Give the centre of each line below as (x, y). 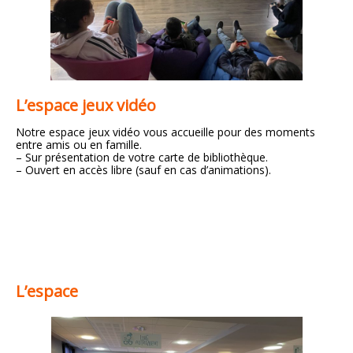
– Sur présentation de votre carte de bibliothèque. (142, 158)
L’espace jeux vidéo (86, 106)
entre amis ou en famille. (79, 145)
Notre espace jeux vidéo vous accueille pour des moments (165, 132)
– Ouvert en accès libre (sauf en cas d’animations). (143, 170)
